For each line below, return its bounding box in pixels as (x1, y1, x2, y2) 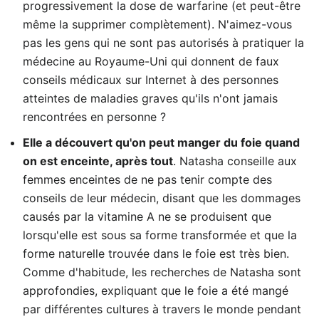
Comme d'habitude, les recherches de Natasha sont (23, 265, 301, 279)
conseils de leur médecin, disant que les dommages (23, 191, 300, 205)
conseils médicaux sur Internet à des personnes (23, 73, 278, 87)
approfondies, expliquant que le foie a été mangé (23, 283, 288, 298)
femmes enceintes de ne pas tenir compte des (23, 172, 272, 187)
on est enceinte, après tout (23, 154, 173, 168)
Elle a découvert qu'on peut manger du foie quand (23, 135, 300, 150)
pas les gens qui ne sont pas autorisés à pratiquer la (23, 36, 304, 50)
